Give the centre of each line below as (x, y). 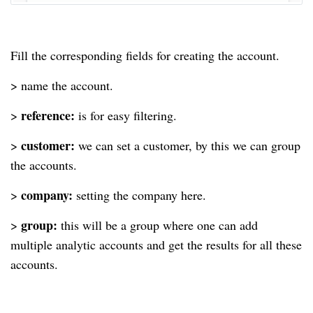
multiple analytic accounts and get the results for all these (156, 244)
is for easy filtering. (126, 115)
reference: (48, 115)
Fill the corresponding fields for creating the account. (145, 55)
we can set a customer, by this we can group (188, 145)
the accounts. (44, 165)
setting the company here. (139, 195)
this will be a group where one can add (158, 225)
